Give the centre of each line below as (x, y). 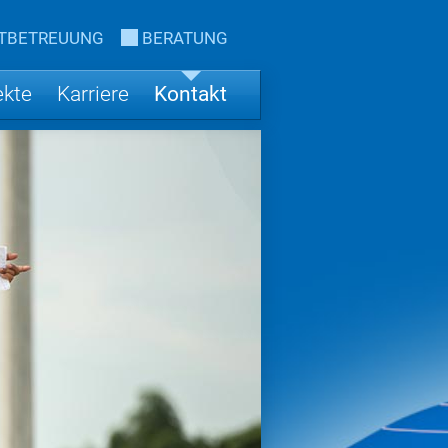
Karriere (93, 94)
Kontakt (190, 94)
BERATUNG (184, 38)
